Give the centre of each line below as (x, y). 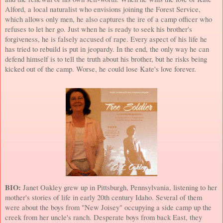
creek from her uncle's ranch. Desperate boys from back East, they (104, 217)
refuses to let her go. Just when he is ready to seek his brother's (99, 29)
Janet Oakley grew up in (60, 187)
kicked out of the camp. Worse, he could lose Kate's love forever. (101, 69)
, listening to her (193, 187)
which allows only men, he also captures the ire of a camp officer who (109, 19)
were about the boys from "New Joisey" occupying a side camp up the (108, 207)
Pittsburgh (112, 187)
